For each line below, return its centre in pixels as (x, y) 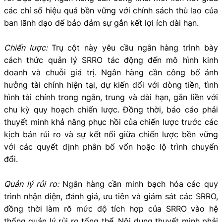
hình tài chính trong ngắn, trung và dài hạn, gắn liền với (111, 97)
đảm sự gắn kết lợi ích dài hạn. (141, 23)
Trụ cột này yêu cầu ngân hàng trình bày (135, 47)
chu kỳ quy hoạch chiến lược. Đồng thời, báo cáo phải (111, 109)
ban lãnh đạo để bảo (43, 23)
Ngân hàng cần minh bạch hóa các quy (140, 184)
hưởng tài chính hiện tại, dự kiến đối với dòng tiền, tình (111, 84)
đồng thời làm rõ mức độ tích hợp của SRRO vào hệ (111, 208)
